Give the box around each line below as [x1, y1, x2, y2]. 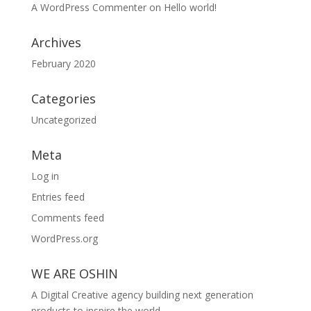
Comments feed [31, 211, 104, 224]
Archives [31, 34, 81, 51]
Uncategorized [31, 113, 96, 126]
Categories [31, 90, 96, 107]
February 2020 [31, 57, 96, 70]
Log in [31, 169, 59, 183]
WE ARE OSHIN [31, 265, 118, 282]
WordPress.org [31, 232, 98, 245]
